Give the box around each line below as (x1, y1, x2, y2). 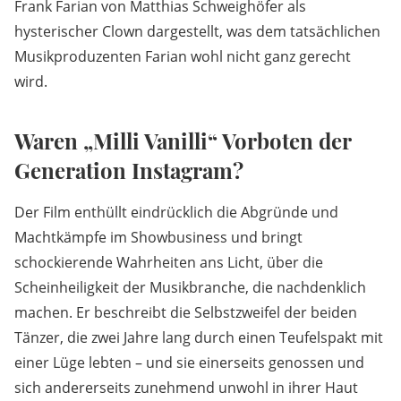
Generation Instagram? (14, 156, 243, 185)
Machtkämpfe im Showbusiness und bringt (14, 227, 303, 248)
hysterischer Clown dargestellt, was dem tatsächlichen (14, 21, 380, 42)
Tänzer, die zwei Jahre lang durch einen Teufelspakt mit (14, 328, 383, 348)
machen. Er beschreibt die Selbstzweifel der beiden (14, 303, 357, 323)
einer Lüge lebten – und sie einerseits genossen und (14, 353, 364, 373)
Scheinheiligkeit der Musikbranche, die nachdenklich (14, 277, 366, 298)
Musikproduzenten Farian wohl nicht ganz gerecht (14, 47, 351, 67)
